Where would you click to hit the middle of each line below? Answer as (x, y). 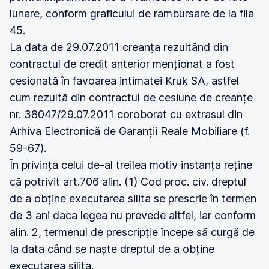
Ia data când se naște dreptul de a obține (112, 249)
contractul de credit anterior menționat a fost (122, 64)
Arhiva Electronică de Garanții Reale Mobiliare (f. (130, 131)
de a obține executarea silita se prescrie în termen (133, 198)
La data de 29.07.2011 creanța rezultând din (119, 47)
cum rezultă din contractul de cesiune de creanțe (131, 98)
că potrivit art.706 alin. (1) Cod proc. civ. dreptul (128, 182)
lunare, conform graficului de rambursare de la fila (132, 14)
